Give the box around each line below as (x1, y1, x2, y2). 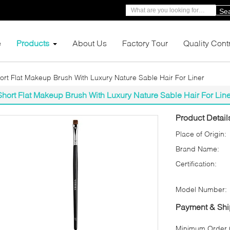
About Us (72, 38, 107, 48)
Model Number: (176, 185, 227, 194)
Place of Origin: (176, 129, 226, 138)
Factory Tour (122, 38, 168, 48)
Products (16, 38, 49, 48)
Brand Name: (176, 144, 219, 153)
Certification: (176, 159, 217, 168)
